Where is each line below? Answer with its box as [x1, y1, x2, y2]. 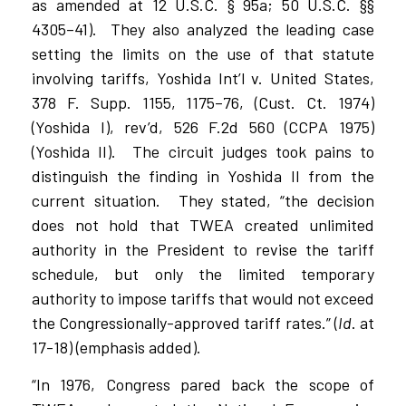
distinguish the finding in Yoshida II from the [32, 165, 374, 186]
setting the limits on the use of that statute [32, 43, 374, 63]
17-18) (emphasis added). [32, 336, 201, 357]
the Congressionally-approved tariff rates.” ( [32, 312, 338, 333]
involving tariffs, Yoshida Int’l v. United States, [32, 67, 374, 88]
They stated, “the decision [178, 189, 375, 210]
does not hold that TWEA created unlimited [32, 214, 374, 235]
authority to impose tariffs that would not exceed [32, 287, 374, 308]
